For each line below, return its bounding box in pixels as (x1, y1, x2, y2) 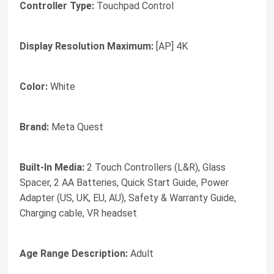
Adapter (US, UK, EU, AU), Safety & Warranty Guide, (20, 192, 236, 204)
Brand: (20, 121, 49, 133)
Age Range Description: (20, 248, 128, 259)
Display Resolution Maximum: (20, 40, 154, 52)
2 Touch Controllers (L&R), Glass (84, 161, 226, 173)
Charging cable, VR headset (20, 207, 137, 219)
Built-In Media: (20, 161, 84, 173)
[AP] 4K (154, 40, 188, 52)
